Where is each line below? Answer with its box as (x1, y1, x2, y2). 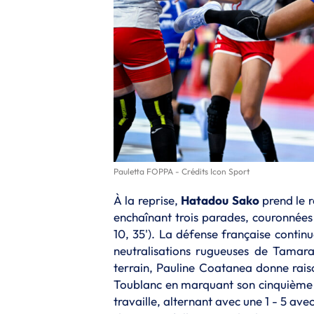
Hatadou (181, 192, 229, 207)
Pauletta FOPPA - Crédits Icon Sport (114, 165, 250, 177)
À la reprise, (114, 192, 182, 207)
